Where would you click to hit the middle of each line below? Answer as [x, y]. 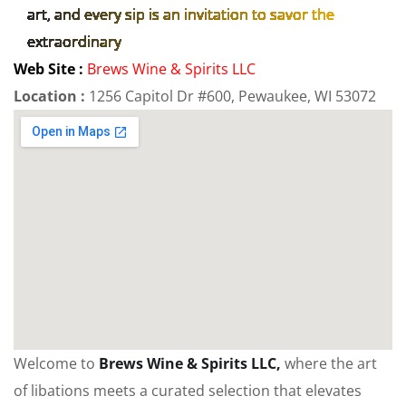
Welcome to [56, 364]
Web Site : [50, 69]
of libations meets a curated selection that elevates [188, 391]
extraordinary [74, 42]
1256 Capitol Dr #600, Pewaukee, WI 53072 [232, 97]
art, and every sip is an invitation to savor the [181, 15]
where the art [329, 364]
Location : [51, 97]
